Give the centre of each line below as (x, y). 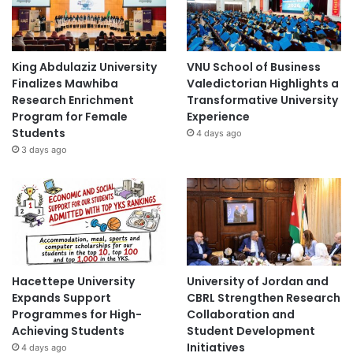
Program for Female (70, 117)
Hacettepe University (73, 281)
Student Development (251, 331)
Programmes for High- (77, 314)
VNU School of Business (253, 67)
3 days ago (44, 150)
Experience (218, 117)
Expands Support (61, 297)
